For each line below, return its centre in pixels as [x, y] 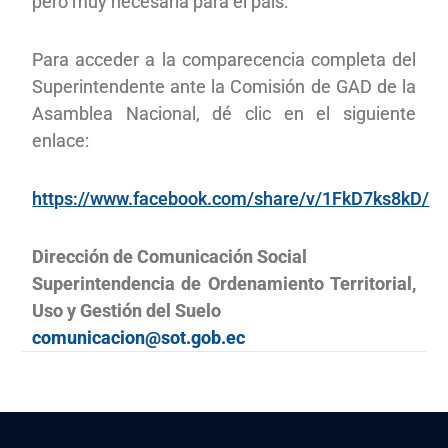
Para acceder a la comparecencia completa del [224, 59]
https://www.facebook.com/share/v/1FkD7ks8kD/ [231, 198]
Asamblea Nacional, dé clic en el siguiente [224, 113]
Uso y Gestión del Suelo [127, 310]
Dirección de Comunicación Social [170, 256]
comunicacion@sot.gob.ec [139, 337]
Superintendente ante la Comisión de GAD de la [224, 86]
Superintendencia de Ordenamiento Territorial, [224, 283]
